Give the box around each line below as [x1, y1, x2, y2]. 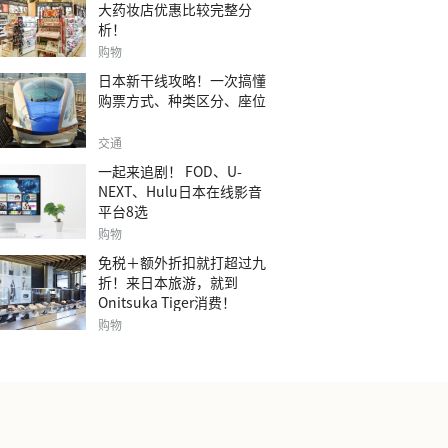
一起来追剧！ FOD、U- [98, 161, 242, 181]
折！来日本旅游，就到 [98, 272, 238, 292]
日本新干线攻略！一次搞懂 [98, 70, 266, 90]
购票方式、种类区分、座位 [98, 90, 266, 110]
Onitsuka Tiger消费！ [98, 292, 236, 312]
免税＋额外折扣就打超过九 [98, 252, 266, 272]
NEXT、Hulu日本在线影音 [98, 181, 262, 201]
